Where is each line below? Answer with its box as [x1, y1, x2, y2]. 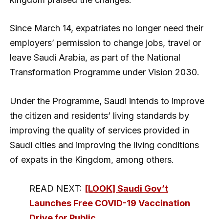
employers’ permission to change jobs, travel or [10, 38, 201, 48]
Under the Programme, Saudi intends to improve [10, 96, 204, 107]
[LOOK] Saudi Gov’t [85, 183, 168, 194]
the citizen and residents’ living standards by [10, 110, 189, 121]
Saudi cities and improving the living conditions [10, 140, 199, 151]
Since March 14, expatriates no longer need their [10, 23, 203, 34]
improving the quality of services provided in [10, 125, 189, 136]
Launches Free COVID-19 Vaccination [29, 198, 190, 208]
